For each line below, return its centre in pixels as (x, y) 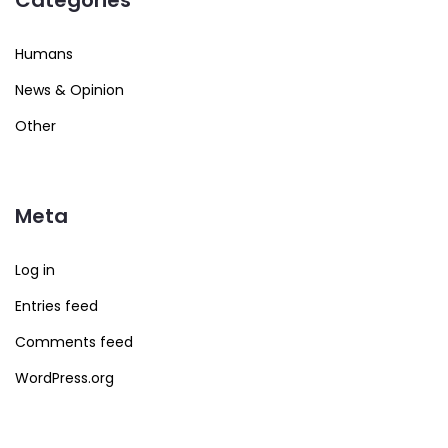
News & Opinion (69, 89)
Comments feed (74, 341)
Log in (35, 269)
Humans (44, 53)
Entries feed (56, 305)
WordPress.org (64, 377)
